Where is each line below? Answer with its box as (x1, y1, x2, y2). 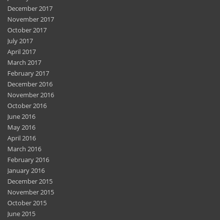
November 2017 (7, 14, 54, 24)
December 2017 (7, 3, 53, 13)
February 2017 (7, 68, 49, 78)
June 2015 (7, 209, 35, 218)
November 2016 (7, 90, 54, 99)
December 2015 (7, 176, 53, 186)
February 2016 (7, 155, 49, 164)
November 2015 (7, 187, 54, 196)
